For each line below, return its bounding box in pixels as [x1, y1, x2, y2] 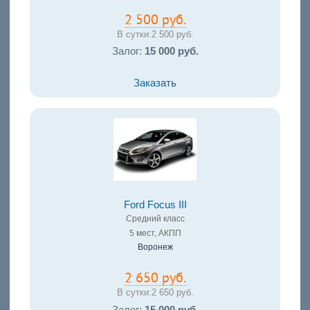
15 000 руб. [144, 46, 199, 57]
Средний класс [125, 214, 185, 224]
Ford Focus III [123, 199, 187, 211]
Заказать [134, 77, 176, 89]
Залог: [111, 46, 145, 57]
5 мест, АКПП [129, 228, 181, 239]
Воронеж [137, 242, 173, 253]
